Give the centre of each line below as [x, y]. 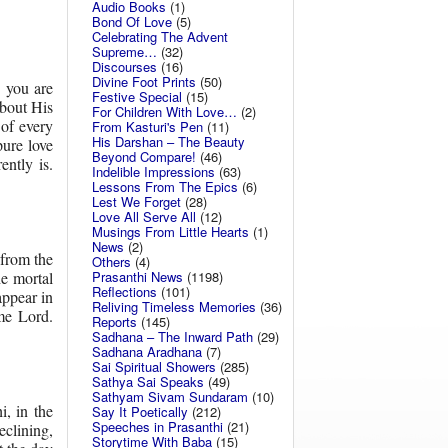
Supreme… [124, 51]
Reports [114, 321]
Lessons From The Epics [165, 186]
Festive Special [137, 96]
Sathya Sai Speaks [148, 381]
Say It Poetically [140, 411]
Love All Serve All [144, 216]
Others [111, 261]
